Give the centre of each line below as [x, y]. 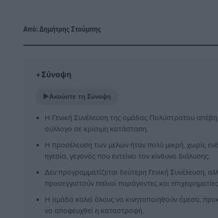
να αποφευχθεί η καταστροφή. [94, 211]
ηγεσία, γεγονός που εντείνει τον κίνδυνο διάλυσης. [127, 156]
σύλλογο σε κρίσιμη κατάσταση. [96, 129]
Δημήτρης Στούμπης [70, 29]
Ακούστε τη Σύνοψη [80, 97]
